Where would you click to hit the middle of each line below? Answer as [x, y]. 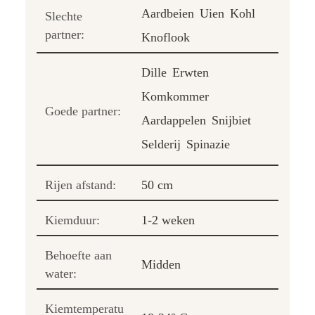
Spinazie [208, 144]
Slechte [64, 16]
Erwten [191, 72]
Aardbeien [168, 13]
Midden [161, 264]
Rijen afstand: [81, 185]
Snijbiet [231, 120]
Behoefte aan [78, 255]
